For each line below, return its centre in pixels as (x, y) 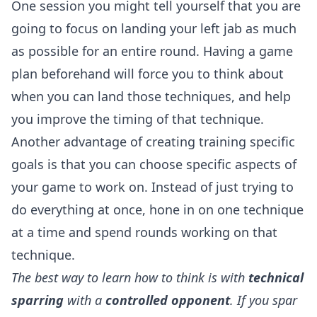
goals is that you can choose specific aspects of (154, 164)
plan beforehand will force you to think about (148, 74)
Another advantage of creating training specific (153, 142)
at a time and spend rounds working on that (144, 232)
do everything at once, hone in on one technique (157, 209)
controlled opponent (168, 300)
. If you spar (264, 300)
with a (85, 300)
